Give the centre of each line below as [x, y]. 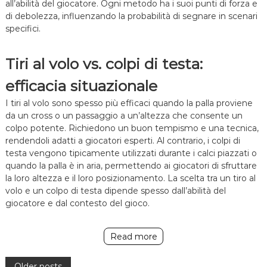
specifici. [23, 29]
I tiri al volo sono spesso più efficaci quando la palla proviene [129, 103]
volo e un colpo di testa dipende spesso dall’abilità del [115, 191]
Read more [133, 236]
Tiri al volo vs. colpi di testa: [104, 64]
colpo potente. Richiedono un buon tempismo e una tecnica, [132, 128]
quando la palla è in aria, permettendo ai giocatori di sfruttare [131, 166]
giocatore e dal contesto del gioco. [77, 204]
